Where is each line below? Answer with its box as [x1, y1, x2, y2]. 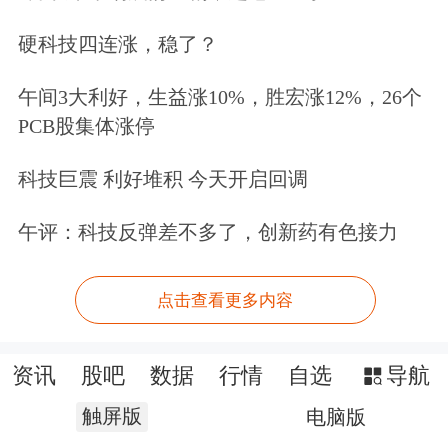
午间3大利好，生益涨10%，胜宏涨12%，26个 [17, 85, 422, 108]
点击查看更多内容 [157, 290, 294, 310]
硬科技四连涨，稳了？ [17, 32, 218, 55]
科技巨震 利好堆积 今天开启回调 [17, 167, 308, 190]
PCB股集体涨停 [17, 114, 155, 137]
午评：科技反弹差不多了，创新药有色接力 [17, 220, 398, 243]
